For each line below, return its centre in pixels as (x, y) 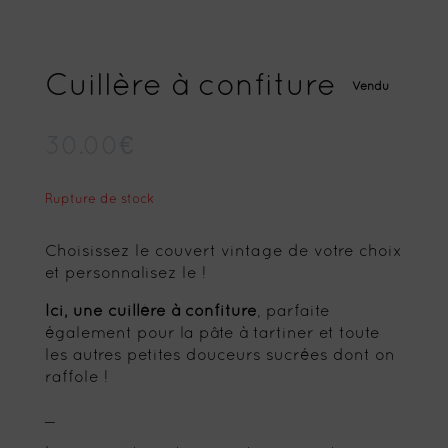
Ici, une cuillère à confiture (150, 311)
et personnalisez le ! (125, 273)
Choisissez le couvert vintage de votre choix (223, 251)
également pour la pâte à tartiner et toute (212, 333)
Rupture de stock (99, 199)
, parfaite (293, 311)
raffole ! (76, 377)
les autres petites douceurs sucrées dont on (219, 355)
